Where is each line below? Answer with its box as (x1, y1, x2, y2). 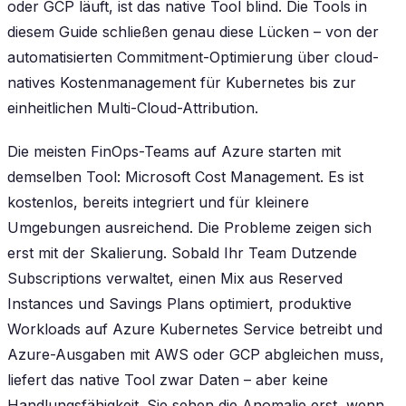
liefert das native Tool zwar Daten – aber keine (7, 370, 328, 389)
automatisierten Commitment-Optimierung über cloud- (7, 47, 379, 66)
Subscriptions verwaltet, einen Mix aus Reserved (7, 268, 343, 287)
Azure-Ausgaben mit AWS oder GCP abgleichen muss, (7, 344, 384, 363)
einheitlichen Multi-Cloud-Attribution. (7, 98, 258, 117)
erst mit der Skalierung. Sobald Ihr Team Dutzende (7, 243, 357, 262)
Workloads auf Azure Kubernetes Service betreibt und (7, 319, 382, 338)
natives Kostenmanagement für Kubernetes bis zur (7, 72, 356, 92)
